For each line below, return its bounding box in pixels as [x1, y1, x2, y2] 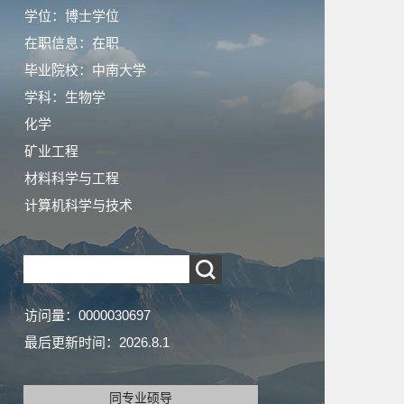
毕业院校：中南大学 [24, 62, 146, 78]
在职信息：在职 [24, 35, 119, 50]
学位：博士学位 [24, 8, 119, 23]
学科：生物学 [24, 89, 106, 105]
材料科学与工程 [24, 170, 119, 186]
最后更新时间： [24, 335, 119, 350]
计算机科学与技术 [24, 197, 133, 213]
